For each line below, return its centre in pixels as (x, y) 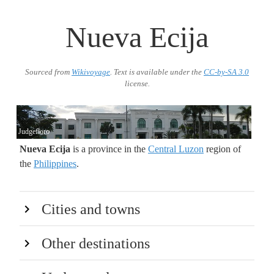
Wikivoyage (91, 72)
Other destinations (96, 243)
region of (222, 149)
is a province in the (109, 149)
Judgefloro (34, 131)
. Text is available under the (157, 72)
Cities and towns (91, 209)
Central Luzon (176, 149)
